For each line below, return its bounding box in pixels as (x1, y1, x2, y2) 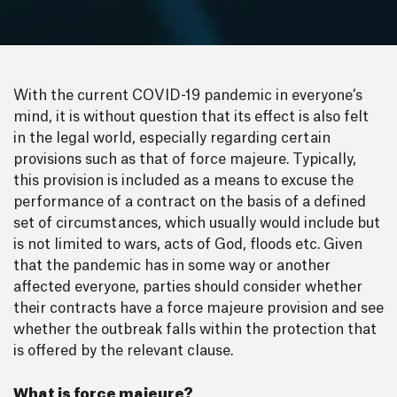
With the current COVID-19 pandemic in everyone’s (13, 89, 362, 103)
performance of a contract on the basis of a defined (13, 195, 366, 209)
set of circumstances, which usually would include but (13, 216, 380, 230)
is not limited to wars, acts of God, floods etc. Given (13, 237, 362, 252)
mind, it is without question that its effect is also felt (13, 110, 369, 124)
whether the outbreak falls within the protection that (13, 323, 377, 337)
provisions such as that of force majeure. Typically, (13, 152, 356, 167)
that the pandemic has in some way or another (13, 259, 331, 273)
